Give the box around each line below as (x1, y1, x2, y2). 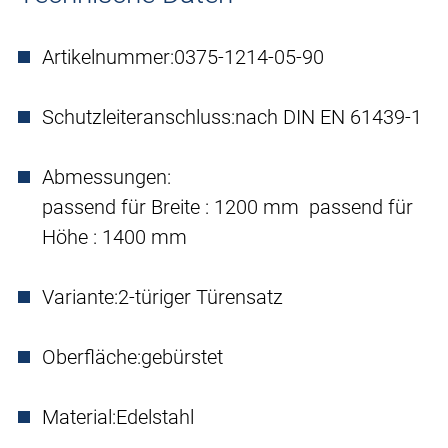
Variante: (42, 285, 118, 310)
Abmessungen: (42, 165, 171, 190)
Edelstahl (116, 405, 194, 430)
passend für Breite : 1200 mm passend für (42, 195, 413, 220)
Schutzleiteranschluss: (42, 105, 235, 130)
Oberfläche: (42, 345, 141, 370)
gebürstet (141, 345, 223, 370)
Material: (42, 405, 116, 430)
